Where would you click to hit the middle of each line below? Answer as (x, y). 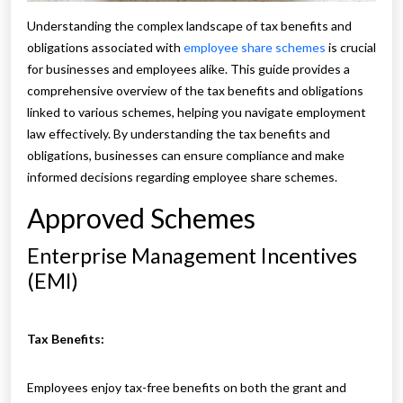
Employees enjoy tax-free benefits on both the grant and (187, 388)
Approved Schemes (141, 218)
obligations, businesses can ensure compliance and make (186, 156)
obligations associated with (105, 48)
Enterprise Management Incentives (192, 256)
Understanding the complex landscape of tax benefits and (189, 26)
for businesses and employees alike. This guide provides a (188, 69)
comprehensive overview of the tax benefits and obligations (195, 91)
